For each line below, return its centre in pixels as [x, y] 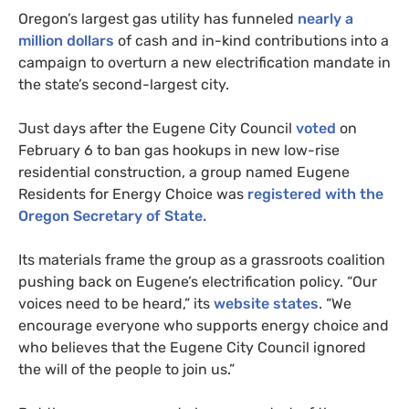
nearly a [324, 18]
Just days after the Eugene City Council [155, 128]
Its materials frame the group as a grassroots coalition [202, 259]
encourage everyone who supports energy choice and [204, 325]
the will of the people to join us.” [126, 369]
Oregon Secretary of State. [112, 215]
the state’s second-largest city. [126, 84]
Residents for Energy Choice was [131, 194]
